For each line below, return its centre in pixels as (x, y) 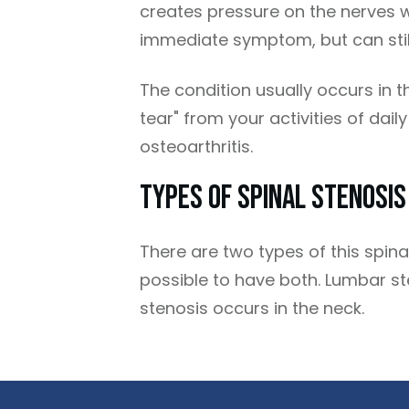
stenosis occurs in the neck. (254, 308)
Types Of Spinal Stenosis (273, 199)
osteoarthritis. (199, 147)
